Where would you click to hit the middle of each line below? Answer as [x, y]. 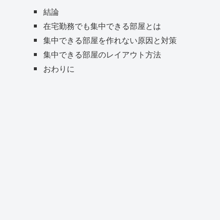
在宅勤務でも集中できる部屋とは [102, 26]
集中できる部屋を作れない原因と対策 [110, 40]
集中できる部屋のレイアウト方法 [102, 54]
